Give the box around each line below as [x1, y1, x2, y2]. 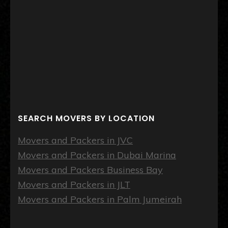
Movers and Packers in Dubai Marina [18, 149, 176, 161]
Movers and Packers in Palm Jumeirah [18, 193, 182, 205]
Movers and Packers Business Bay [18, 164, 163, 176]
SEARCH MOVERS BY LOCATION [18, 112, 155, 124]
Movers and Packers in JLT [18, 179, 130, 190]
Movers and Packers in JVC [18, 134, 133, 146]
